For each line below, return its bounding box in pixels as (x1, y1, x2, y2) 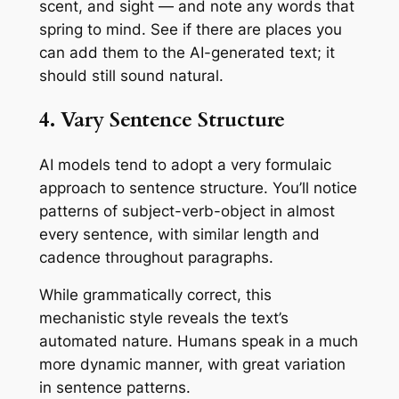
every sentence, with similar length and (38, 224, 320, 243)
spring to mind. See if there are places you (38, 20, 342, 39)
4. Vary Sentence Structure (38, 106, 285, 134)
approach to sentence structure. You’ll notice (38, 178, 357, 197)
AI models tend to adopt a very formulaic (38, 155, 331, 174)
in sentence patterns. (38, 379, 195, 397)
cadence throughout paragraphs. (38, 248, 273, 266)
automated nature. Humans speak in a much (38, 332, 358, 351)
